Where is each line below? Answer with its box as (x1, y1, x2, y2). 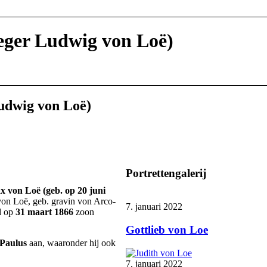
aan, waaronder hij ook (27, 237, 116, 248)
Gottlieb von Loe (126, 223, 208, 237)
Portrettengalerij (126, 166, 206, 179)
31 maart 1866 (13, 206, 73, 217)
